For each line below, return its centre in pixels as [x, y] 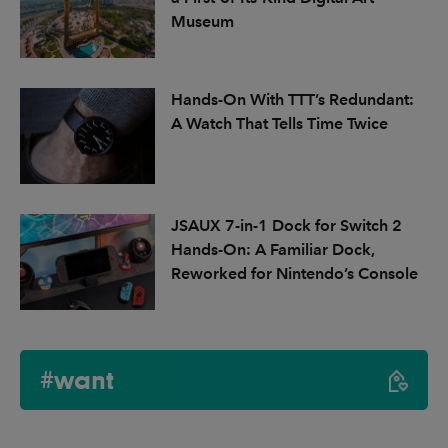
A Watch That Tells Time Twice [279, 124]
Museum [202, 22]
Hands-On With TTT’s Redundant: [292, 100]
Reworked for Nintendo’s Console [294, 274]
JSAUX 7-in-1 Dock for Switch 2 [286, 226]
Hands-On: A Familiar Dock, [272, 250]
